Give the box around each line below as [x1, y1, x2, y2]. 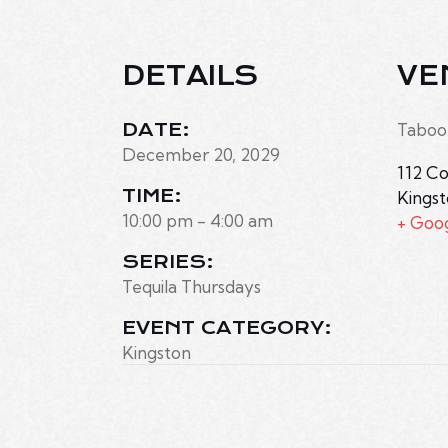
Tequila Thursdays [122, 276, 261, 298]
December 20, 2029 [122, 144, 280, 166]
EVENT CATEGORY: [122, 317, 332, 340]
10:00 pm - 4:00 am [122, 210, 273, 232]
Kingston [122, 342, 191, 364]
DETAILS [122, 60, 259, 93]
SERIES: [122, 251, 214, 274]
